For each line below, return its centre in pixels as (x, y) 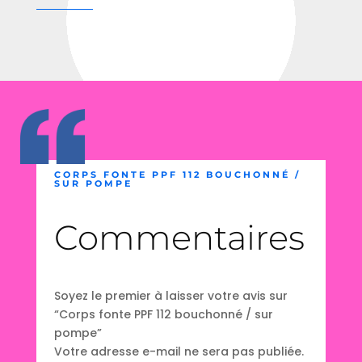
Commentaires (180, 238)
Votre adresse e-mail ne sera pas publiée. (179, 352)
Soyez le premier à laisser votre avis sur (171, 296)
